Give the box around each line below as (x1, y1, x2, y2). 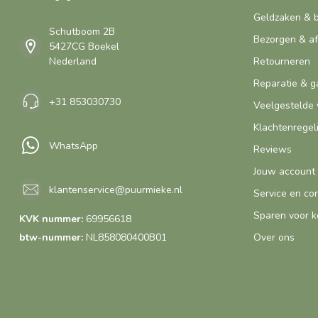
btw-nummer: (19, 231, 83, 245)
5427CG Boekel (49, 40, 119, 54)
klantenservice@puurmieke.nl (49, 182, 182, 197)
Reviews (253, 143, 292, 157)
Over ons (253, 231, 295, 245)
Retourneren (253, 55, 310, 69)
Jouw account (253, 165, 315, 179)
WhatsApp (49, 138, 98, 153)
